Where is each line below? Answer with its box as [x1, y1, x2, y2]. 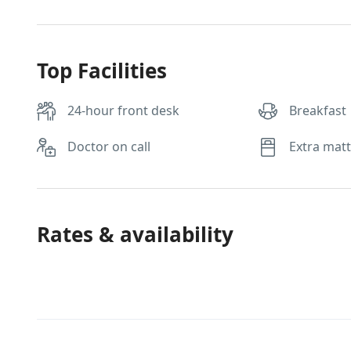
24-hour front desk [67, 102, 179, 119]
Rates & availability [37, 220, 233, 248]
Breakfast [289, 102, 347, 119]
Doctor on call [67, 138, 150, 155]
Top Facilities [37, 56, 167, 85]
